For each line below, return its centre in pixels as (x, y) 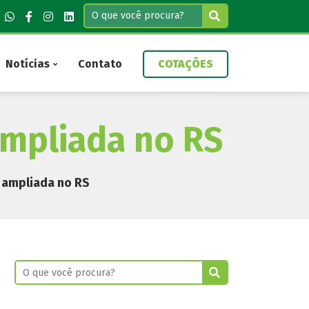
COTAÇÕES (186, 64)
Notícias (28, 64)
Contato (100, 64)
